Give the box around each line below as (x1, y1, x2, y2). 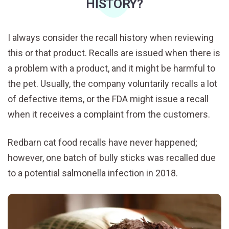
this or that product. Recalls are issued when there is (8, 47, 220, 58)
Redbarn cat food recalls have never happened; (8, 136, 197, 148)
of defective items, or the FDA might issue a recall (8, 93, 209, 104)
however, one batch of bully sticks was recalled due (8, 152, 216, 163)
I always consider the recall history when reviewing (8, 32, 214, 43)
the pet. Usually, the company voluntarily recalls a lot (8, 78, 217, 89)
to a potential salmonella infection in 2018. (8, 167, 178, 178)
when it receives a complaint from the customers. (8, 108, 210, 120)
